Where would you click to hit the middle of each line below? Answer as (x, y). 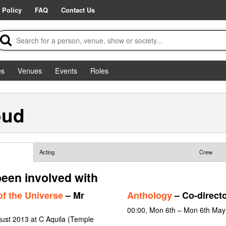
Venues (30, 70)
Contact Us (78, 10)
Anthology (149, 195)
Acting (47, 152)
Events (66, 70)
